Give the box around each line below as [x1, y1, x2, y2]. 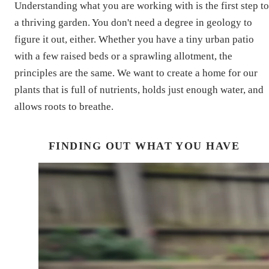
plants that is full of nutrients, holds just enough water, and [14, 83, 264, 95]
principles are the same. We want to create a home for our [14, 67, 258, 79]
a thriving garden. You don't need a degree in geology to [14, 16, 252, 28]
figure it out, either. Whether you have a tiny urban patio [14, 33, 254, 45]
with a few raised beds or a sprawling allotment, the [14, 50, 232, 62]
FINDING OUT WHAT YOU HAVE [49, 139, 240, 152]
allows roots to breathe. [14, 100, 113, 112]
